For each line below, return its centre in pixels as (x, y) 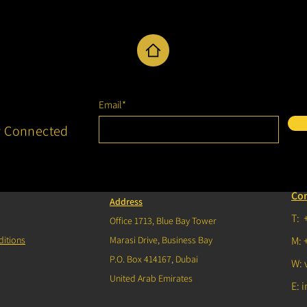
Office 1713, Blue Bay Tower (163, 221)
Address (126, 201)
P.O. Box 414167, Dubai (154, 259)
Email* (112, 105)
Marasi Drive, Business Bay (161, 240)
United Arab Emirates (151, 278)
